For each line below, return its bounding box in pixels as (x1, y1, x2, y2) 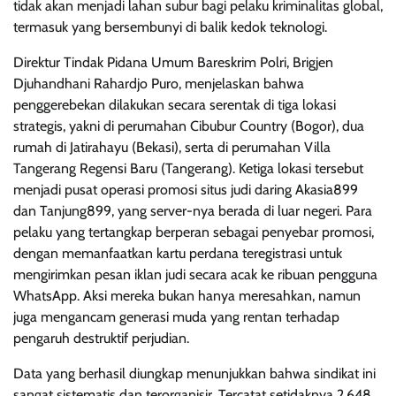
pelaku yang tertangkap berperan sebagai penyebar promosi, (13, 223, 374, 240)
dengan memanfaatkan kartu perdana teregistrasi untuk (13, 244, 342, 262)
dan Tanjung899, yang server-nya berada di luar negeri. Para (13, 202, 372, 219)
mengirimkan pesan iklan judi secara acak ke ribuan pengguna (13, 265, 377, 283)
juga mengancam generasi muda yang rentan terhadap (13, 308, 339, 325)
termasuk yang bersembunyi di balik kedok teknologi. (13, 18, 327, 35)
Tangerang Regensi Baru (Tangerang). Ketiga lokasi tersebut (13, 159, 363, 177)
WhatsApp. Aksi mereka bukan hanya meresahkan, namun (13, 286, 361, 304)
